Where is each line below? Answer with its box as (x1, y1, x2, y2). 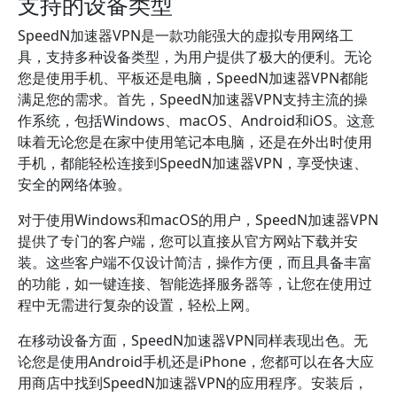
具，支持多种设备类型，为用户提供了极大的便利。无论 (18, 47, 372, 66)
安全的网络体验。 (18, 175, 131, 194)
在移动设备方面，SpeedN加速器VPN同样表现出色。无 (18, 331, 368, 350)
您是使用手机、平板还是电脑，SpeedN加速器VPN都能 (18, 68, 368, 88)
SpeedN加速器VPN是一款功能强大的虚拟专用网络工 (18, 26, 354, 45)
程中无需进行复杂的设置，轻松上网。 (18, 295, 259, 315)
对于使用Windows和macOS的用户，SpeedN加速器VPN (18, 210, 378, 230)
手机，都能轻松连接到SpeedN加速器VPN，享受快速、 (18, 153, 368, 173)
